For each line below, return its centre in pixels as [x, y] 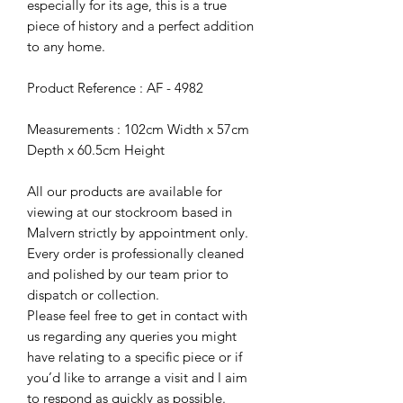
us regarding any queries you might [132, 336]
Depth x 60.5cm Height [96, 150]
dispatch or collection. [93, 295]
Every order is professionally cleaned [135, 254]
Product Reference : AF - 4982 [115, 88]
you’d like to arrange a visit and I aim [137, 378]
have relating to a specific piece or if [134, 357]
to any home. [66, 47]
